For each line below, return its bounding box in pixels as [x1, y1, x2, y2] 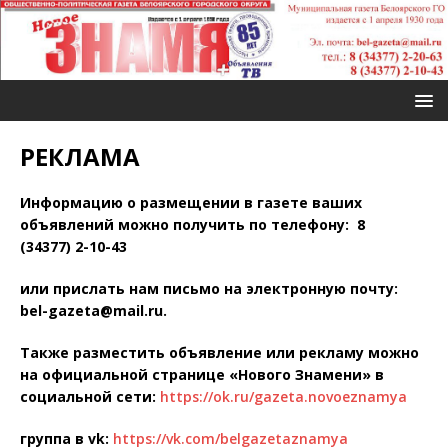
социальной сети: [20, 386, 160, 406]
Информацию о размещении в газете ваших [20, 192, 362, 212]
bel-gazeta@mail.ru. [20, 300, 167, 320]
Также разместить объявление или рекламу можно [20, 342, 419, 362]
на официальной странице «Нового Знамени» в [20, 364, 384, 384]
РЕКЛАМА [20, 139, 140, 173]
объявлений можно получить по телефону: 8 [20, 214, 365, 234]
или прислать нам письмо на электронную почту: [20, 278, 398, 298]
